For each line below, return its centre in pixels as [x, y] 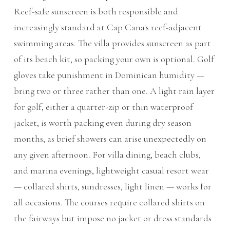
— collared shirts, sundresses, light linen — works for [112, 187]
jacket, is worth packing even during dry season [102, 123]
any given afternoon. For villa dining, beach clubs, [107, 155]
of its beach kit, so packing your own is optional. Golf [114, 59]
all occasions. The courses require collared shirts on [109, 203]
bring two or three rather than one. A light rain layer [114, 91]
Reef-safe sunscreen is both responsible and [96, 12]
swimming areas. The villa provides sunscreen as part [112, 43]
